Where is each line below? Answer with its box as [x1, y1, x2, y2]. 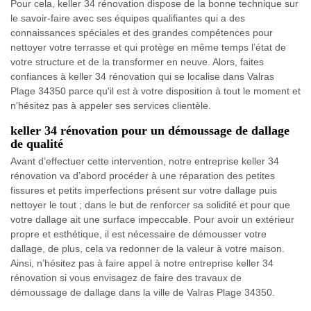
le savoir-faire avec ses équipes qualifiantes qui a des [10, 12, 245, 24]
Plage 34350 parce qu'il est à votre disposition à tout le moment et [10, 85, 301, 96]
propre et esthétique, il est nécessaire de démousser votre [10, 228, 267, 239]
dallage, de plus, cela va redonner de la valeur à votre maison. [10, 242, 285, 254]
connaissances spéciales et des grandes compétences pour [10, 26, 273, 38]
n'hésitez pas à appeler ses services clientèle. [10, 99, 211, 111]
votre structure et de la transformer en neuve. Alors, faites [10, 56, 264, 67]
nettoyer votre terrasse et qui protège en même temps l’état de [10, 41, 286, 53]
